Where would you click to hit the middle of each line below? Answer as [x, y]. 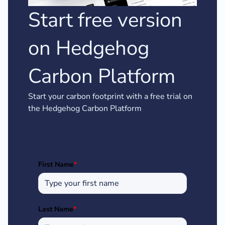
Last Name [56, 209]
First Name [56, 165]
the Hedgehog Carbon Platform [85, 109]
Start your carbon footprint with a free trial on [110, 97]
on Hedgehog [89, 48]
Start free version [105, 20]
